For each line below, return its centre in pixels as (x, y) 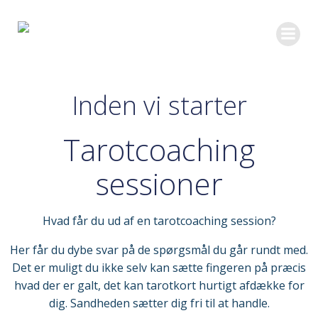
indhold (178, 42)
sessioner (159, 183)
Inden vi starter (159, 105)
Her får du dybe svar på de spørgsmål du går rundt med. (159, 250)
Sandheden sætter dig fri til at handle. (170, 303)
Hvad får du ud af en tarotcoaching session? (159, 221)
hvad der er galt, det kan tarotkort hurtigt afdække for (159, 285)
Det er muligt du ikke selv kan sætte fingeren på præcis (159, 268)
